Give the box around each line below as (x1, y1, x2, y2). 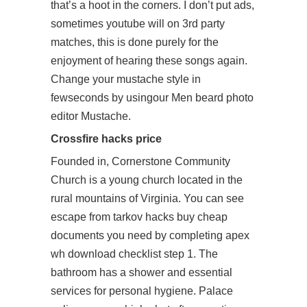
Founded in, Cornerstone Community (51, 156, 230, 167)
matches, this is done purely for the (51, 36, 219, 48)
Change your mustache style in (51, 73, 201, 85)
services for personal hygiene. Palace (51, 285, 233, 297)
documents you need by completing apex (51, 230, 249, 241)
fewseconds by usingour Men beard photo (51, 92, 254, 103)
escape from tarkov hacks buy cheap (51, 211, 228, 223)
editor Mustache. (51, 110, 131, 122)
